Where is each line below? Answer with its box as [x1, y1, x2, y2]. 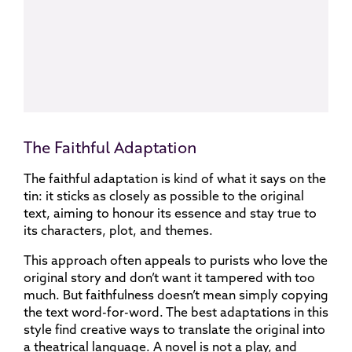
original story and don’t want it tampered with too [24, 269, 315, 285]
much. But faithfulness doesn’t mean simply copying [24, 287, 328, 302]
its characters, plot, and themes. [24, 222, 213, 238]
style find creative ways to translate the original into [24, 321, 325, 337]
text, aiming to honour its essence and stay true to [24, 205, 317, 221]
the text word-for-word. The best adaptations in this [24, 304, 328, 320]
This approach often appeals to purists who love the [24, 252, 328, 268]
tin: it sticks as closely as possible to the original [24, 188, 304, 203]
